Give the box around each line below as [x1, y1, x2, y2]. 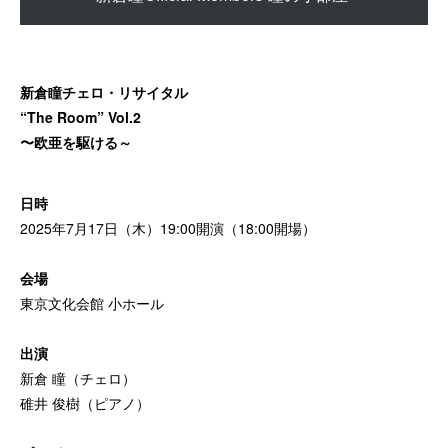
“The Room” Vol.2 [20, 106, 141, 127]
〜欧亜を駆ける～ [20, 131, 132, 152]
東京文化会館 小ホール [20, 292, 164, 313]
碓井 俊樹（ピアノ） [20, 392, 150, 413]
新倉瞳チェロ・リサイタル [20, 81, 188, 102]
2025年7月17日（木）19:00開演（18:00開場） [20, 217, 316, 238]
